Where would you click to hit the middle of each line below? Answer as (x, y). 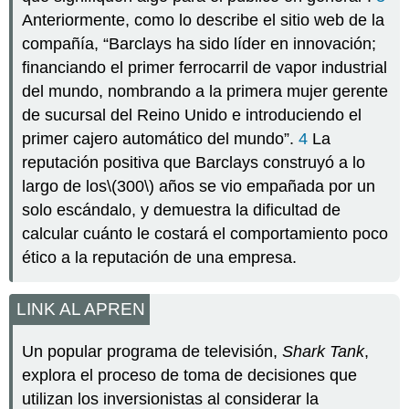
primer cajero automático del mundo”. (161, 139)
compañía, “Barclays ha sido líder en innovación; (199, 44)
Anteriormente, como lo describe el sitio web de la (204, 21)
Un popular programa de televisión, (152, 351)
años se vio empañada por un (265, 187)
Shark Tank (324, 351)
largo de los (65, 187)
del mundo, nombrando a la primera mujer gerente (205, 92)
